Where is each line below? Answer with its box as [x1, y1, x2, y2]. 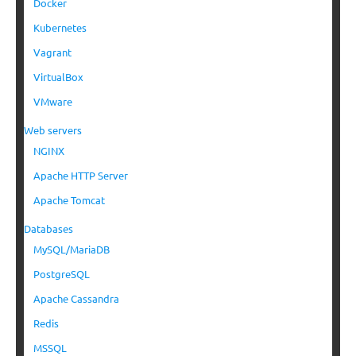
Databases [24, 222, 73, 236]
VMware [33, 95, 72, 109]
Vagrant [33, 45, 72, 60]
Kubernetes [33, 21, 87, 35]
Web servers [24, 123, 82, 137]
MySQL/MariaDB [33, 242, 110, 257]
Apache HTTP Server [33, 168, 128, 183]
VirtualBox [33, 70, 83, 84]
